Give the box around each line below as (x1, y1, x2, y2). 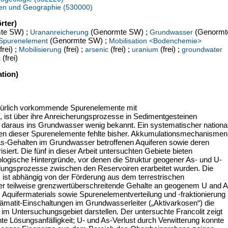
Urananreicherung (30, 28, 89, 36)
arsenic (85, 45, 108, 53)
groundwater (182, 45, 222, 53)
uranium (132, 45, 158, 53)
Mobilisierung (19, 45, 62, 53)
